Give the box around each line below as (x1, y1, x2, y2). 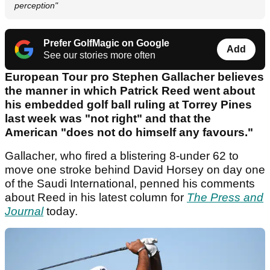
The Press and (187, 191, 263, 204)
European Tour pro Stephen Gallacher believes (5, 71, 264, 84)
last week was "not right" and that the (5, 112, 211, 125)
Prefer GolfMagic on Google (43, 38, 169, 49)
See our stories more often (43, 50, 155, 61)
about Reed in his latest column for (5, 191, 187, 204)
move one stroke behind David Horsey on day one (5, 163, 265, 177)
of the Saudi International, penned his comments (5, 177, 255, 190)
